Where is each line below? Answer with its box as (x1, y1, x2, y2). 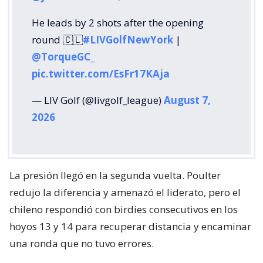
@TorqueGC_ (32, 49, 95, 63)
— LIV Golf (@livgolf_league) (32, 93, 164, 107)
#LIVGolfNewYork (83, 32, 173, 46)
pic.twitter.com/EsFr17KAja (32, 66, 170, 80)
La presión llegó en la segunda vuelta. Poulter (9, 168, 221, 182)
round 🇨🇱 (32, 32, 83, 46)
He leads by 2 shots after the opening (32, 15, 204, 29)
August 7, (164, 93, 211, 107)
